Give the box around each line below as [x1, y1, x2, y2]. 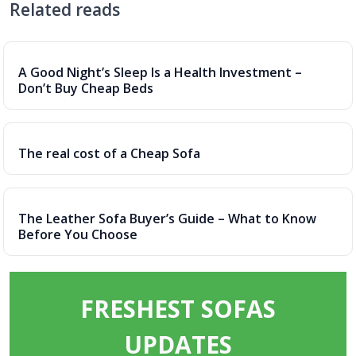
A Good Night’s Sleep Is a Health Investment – [18, 64, 302, 81]
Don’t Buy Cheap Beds [18, 79, 153, 97]
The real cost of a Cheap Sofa [18, 145, 200, 162]
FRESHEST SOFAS [80, 292, 276, 325]
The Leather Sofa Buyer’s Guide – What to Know [18, 210, 316, 227]
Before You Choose [18, 226, 137, 243]
